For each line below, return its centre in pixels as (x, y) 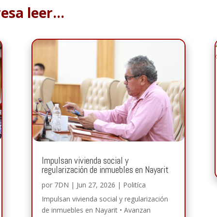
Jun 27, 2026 (96, 185)
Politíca (134, 185)
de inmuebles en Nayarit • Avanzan (96, 210)
